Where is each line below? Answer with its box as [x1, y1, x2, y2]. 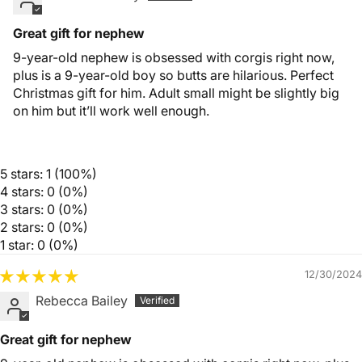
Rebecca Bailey [36, 293, 128, 309]
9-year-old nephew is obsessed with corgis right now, [13, 49, 335, 66]
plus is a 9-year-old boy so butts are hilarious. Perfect [13, 67, 334, 84]
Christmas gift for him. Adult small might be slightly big [13, 85, 339, 102]
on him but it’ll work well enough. [13, 103, 209, 120]
